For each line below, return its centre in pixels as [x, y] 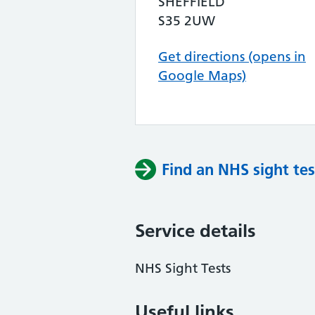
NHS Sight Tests [183, 268]
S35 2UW [187, 21]
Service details [195, 231]
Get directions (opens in [232, 57]
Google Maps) [202, 76]
